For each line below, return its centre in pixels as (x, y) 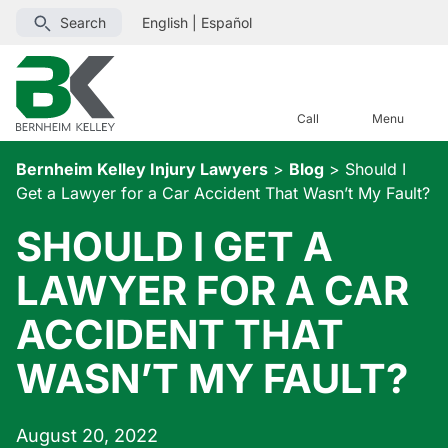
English (165, 22)
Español (226, 22)
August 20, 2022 (87, 435)
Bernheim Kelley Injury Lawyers (142, 169)
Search (83, 22)
